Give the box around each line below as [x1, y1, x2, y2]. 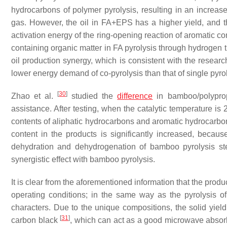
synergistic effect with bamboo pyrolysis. [11, 155, 155, 164]
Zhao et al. [11, 92, 58, 100]
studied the [67, 92, 118, 100]
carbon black [11, 216, 60, 224]
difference [117, 92, 153, 100]
